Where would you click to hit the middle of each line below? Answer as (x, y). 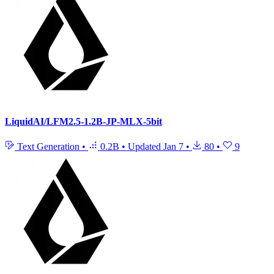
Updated (146, 147)
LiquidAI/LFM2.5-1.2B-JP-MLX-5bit (83, 122)
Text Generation (48, 147)
